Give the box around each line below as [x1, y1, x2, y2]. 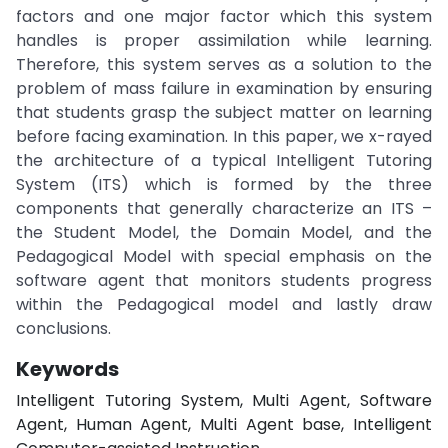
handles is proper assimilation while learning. [16, 29, 432, 52]
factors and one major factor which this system [16, 5, 432, 28]
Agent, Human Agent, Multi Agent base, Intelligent [16, 413, 432, 436]
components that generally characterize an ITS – [16, 197, 432, 220]
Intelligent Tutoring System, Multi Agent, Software [16, 389, 432, 412]
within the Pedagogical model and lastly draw [16, 293, 432, 316]
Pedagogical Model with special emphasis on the [16, 245, 432, 268]
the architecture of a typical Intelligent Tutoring [16, 149, 432, 172]
